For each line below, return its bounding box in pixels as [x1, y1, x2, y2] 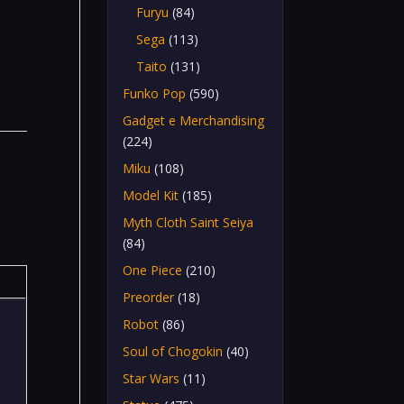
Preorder [123, 289, 175, 306]
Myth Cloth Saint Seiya [123, 214, 254, 231]
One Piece [123, 262, 183, 279]
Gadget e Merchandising [123, 112, 265, 129]
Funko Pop [123, 85, 187, 102]
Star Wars [123, 370, 180, 387]
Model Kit [123, 187, 179, 204]
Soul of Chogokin [123, 343, 224, 360]
